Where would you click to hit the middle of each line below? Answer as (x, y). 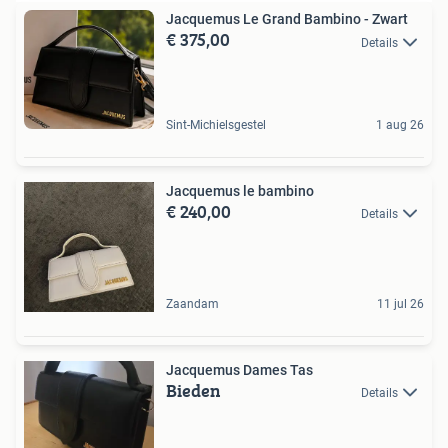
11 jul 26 (400, 303)
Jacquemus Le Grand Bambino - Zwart (287, 19)
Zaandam (192, 303)
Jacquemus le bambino (240, 190)
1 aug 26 (400, 124)
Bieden (193, 390)
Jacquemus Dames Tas (239, 369)
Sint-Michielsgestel (216, 124)
